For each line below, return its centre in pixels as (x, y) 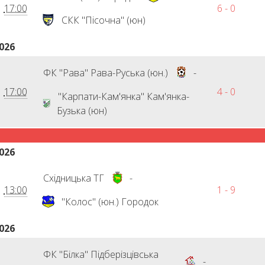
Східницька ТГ (73, 178)
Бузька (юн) (82, 111)
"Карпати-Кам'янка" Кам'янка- (123, 96)
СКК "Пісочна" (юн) (103, 20)
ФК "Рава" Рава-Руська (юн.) (105, 73)
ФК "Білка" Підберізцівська (101, 254)
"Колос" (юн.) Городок (110, 202)
